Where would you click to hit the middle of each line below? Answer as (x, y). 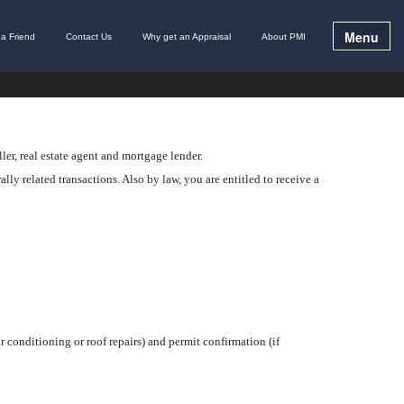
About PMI (284, 36)
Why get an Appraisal (187, 36)
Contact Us (89, 36)
